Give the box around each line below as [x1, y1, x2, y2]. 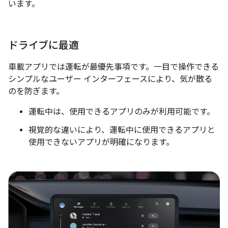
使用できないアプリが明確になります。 [28, 137, 174, 148]
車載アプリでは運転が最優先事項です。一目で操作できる [8, 62, 219, 73]
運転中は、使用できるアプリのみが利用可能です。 [28, 107, 215, 118]
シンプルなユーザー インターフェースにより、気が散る [8, 74, 212, 85]
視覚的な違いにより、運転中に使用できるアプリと [28, 125, 215, 136]
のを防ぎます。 [8, 87, 64, 97]
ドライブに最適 [8, 39, 79, 52]
